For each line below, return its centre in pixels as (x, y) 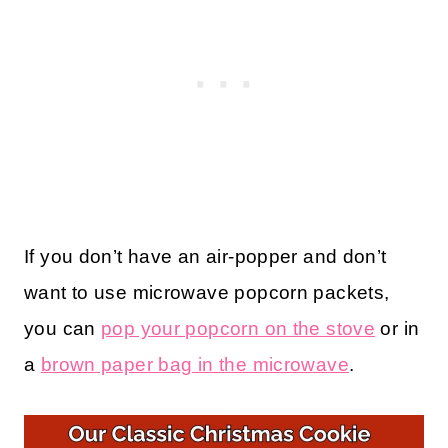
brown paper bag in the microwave (194, 364)
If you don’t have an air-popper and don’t (205, 256)
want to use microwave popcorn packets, (207, 292)
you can (63, 328)
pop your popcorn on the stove (238, 328)
